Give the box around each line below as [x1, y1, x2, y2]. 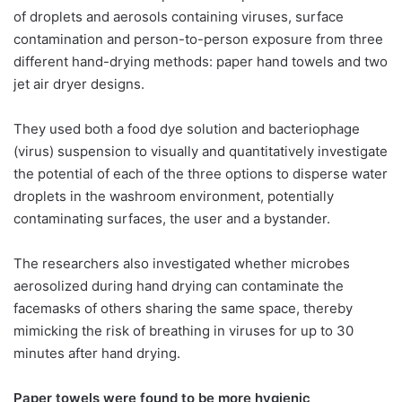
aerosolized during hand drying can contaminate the [13, 276, 344, 294]
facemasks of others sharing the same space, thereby [13, 299, 353, 317]
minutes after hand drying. [13, 344, 180, 362]
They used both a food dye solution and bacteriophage [13, 119, 360, 137]
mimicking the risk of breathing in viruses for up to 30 [13, 321, 354, 339]
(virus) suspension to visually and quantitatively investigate [13, 142, 388, 160]
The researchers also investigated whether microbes [13, 254, 350, 272]
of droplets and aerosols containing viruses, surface [13, 7, 344, 25]
